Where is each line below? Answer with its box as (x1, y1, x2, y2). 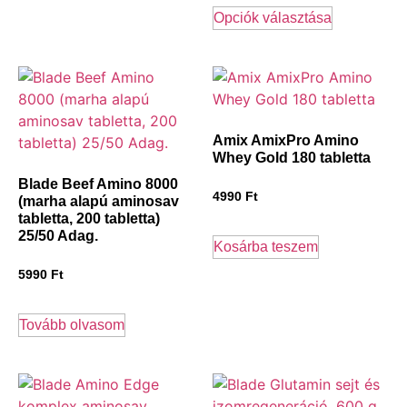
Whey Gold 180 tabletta (213, 149, 371, 165)
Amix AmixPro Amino (213, 132, 359, 148)
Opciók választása (213, 9, 332, 25)
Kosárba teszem (213, 238, 318, 254)
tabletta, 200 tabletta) (18, 210, 160, 226)
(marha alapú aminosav (18, 193, 179, 209)
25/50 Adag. (18, 227, 98, 243)
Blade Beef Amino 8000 (18, 175, 178, 192)
